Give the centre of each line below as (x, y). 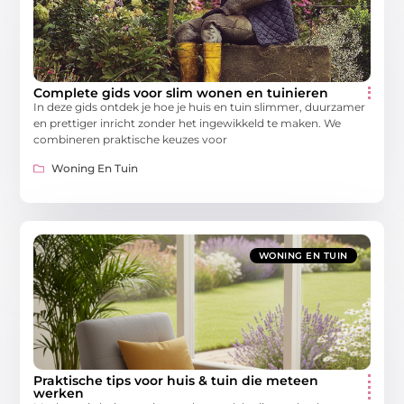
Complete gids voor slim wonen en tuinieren (181, 92)
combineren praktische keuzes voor (131, 139)
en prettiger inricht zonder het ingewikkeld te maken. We (188, 123)
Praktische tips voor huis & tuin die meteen (176, 380)
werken (59, 393)
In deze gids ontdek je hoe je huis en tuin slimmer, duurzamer (200, 106)
